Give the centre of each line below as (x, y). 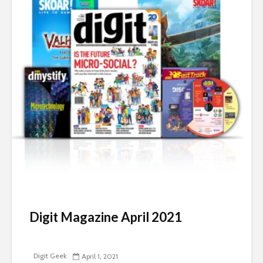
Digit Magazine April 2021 (106, 217)
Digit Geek (49, 255)
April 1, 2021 (100, 257)
